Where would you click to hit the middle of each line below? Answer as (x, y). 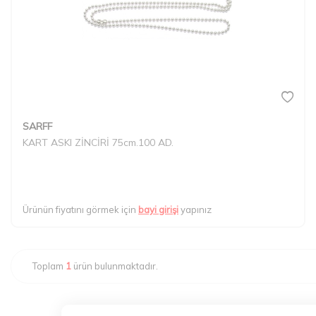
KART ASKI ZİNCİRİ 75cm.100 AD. (98, 142)
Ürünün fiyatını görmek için (80, 209)
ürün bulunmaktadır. (115, 266)
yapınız (195, 209)
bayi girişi (158, 209)
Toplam (49, 266)
